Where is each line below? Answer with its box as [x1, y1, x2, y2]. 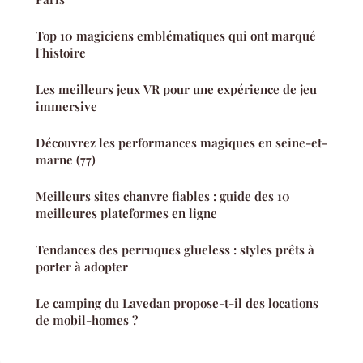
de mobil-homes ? [36, 311, 138, 328]
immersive [36, 97, 97, 114]
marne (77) [36, 151, 96, 168]
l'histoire [36, 44, 86, 61]
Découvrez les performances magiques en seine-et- [36, 134, 327, 151]
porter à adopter [36, 258, 128, 275]
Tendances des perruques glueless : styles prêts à [36, 241, 314, 258]
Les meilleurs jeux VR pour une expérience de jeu [36, 80, 317, 97]
